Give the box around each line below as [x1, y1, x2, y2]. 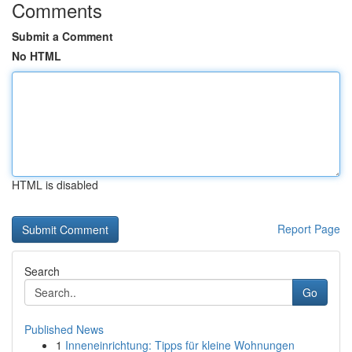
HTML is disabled [12, 177, 98, 192]
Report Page [277, 221, 340, 236]
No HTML [12, 48, 61, 64]
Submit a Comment [12, 28, 113, 44]
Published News [24, 321, 104, 337]
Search [24, 263, 60, 279]
